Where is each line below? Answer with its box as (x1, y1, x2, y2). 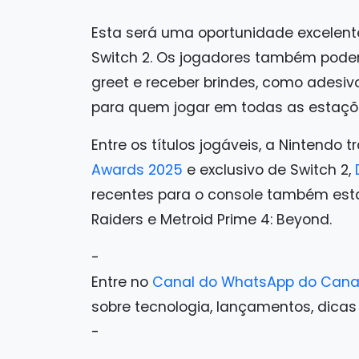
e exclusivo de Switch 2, (183, 160, 355, 179)
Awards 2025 (91, 160, 183, 179)
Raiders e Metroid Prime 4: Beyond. (91, 210, 332, 229)
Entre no (91, 272, 152, 292)
